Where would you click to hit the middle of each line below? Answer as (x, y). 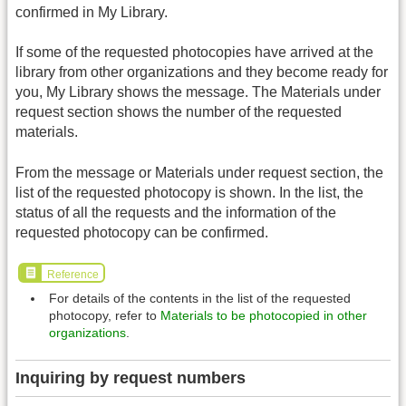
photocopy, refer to (105, 316)
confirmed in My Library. (92, 13)
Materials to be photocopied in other (264, 316)
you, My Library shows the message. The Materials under (198, 92)
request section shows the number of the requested (179, 112)
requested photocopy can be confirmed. (142, 232)
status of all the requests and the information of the (176, 212)
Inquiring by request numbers (130, 377)
